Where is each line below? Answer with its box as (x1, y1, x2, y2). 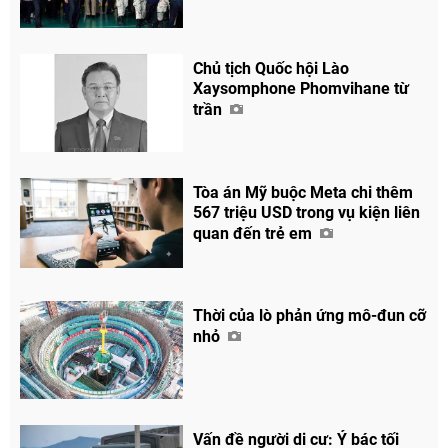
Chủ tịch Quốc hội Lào (193, 58, 350, 78)
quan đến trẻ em (193, 223, 317, 243)
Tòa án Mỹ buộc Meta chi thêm (193, 182, 414, 202)
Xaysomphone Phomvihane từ (193, 78, 410, 98)
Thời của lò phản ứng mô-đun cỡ (193, 306, 427, 326)
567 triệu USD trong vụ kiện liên (193, 202, 421, 222)
